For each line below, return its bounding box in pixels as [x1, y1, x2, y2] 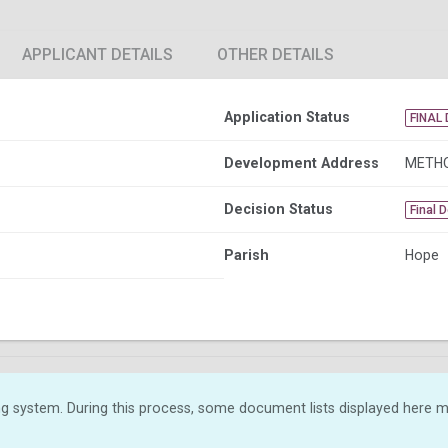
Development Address [224, 154, 379, 171]
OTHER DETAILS [217, 44, 334, 64]
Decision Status [224, 200, 333, 217]
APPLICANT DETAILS [22, 44, 173, 64]
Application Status [224, 108, 350, 125]
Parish [224, 246, 269, 263]
